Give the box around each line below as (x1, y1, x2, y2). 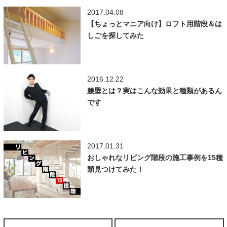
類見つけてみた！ (87, 165, 144, 174)
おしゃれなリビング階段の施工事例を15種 (87, 154, 223, 162)
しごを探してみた (87, 31, 144, 40)
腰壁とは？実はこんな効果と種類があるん (87, 87, 222, 95)
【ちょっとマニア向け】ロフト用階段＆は (87, 19, 222, 28)
